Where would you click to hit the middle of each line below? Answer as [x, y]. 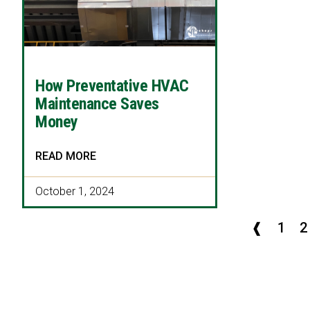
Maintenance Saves [97, 103]
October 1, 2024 [75, 191]
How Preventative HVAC [112, 85]
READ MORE [66, 156]
